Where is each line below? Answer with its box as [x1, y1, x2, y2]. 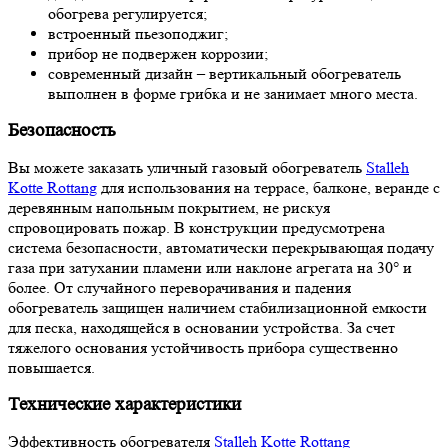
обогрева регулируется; [48, 4, 207, 24]
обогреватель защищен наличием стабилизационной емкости [8, 298, 427, 318]
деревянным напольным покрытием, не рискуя [8, 198, 330, 218]
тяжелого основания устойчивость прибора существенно [8, 338, 398, 358]
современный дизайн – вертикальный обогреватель [48, 64, 401, 84]
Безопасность [8, 120, 116, 142]
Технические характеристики [8, 394, 241, 416]
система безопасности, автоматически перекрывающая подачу [8, 238, 434, 258]
